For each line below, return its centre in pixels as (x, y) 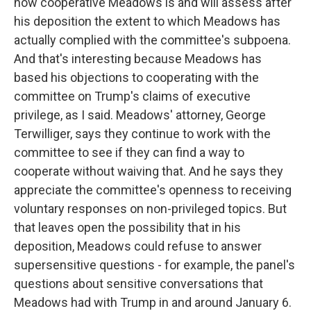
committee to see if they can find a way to (129, 152)
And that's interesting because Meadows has (138, 58)
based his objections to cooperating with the (136, 77)
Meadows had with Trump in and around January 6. (153, 302)
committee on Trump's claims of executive (132, 96)
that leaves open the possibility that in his (127, 227)
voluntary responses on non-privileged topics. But (150, 208)
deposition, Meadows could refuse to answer (138, 246)
